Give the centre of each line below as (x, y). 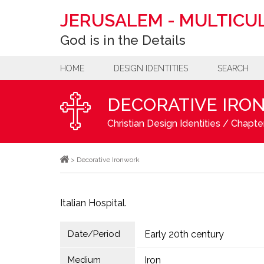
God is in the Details (123, 40)
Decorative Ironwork (108, 160)
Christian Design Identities (164, 123)
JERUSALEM (112, 20)
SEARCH (233, 68)
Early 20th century (184, 234)
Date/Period (94, 234)
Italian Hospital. (93, 203)
